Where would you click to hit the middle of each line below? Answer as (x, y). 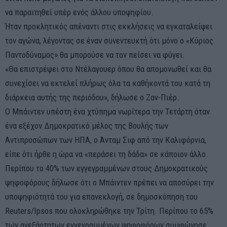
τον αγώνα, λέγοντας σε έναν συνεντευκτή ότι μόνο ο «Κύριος (109, 40)
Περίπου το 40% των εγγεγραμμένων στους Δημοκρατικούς (106, 168)
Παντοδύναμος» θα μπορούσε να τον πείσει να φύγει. (95, 54)
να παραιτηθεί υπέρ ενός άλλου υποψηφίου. (79, 12)
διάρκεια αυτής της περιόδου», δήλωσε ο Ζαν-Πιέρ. (92, 97)
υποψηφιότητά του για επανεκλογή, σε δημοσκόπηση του (101, 196)
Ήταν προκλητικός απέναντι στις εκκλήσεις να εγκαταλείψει (109, 26)
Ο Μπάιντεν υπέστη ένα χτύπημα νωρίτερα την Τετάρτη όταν (107, 111)
